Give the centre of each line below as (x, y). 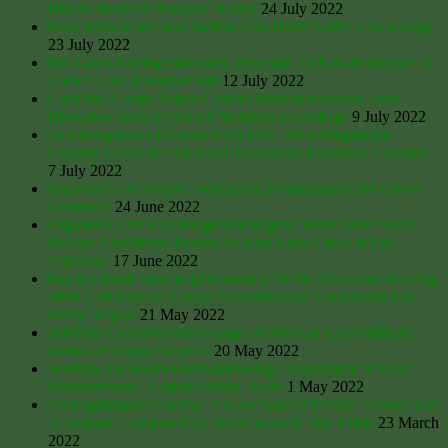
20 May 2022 (256, 350)
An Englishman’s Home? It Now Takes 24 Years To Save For (242, 404)
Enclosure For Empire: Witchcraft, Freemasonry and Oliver (234, 188)
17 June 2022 (155, 260)
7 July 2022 (85, 170)
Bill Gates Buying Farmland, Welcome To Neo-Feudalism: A (241, 62)
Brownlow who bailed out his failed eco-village (198, 116)
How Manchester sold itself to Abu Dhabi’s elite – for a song (239, 26)
